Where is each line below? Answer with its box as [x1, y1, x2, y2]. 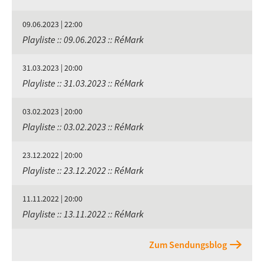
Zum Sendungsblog [149, 239, 227, 250]
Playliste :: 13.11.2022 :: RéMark [22, 208, 144, 220]
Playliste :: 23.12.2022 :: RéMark [22, 164, 144, 176]
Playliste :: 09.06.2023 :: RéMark [22, 34, 144, 45]
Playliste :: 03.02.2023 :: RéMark [22, 121, 144, 133]
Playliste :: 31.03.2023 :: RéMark [22, 77, 144, 89]
